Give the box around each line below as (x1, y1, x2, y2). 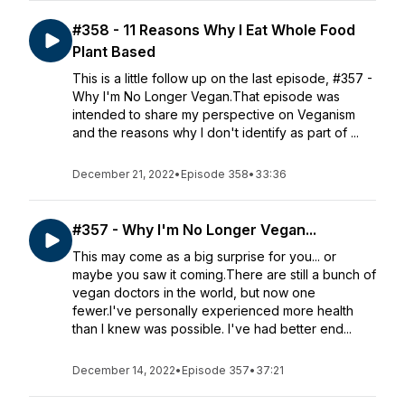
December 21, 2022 (72, 167, 174, 181)
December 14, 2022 (72, 363, 175, 377)
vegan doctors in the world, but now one (72, 285, 316, 300)
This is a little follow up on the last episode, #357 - (72, 71, 372, 86)
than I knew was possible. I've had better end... (72, 321, 352, 336)
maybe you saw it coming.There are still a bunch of (72, 267, 376, 282)
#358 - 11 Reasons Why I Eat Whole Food (72, 21, 355, 39)
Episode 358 (181, 167, 249, 181)
